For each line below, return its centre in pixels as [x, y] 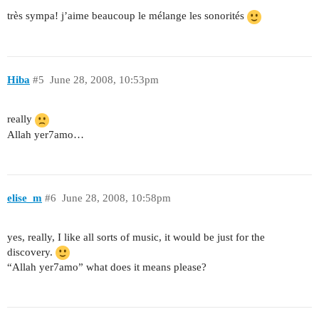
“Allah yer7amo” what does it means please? [107, 267]
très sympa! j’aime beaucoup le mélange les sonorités [127, 16]
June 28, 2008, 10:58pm [116, 198]
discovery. [31, 252]
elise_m [25, 198]
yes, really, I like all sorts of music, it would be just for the [136, 237]
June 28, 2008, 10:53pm [104, 80]
